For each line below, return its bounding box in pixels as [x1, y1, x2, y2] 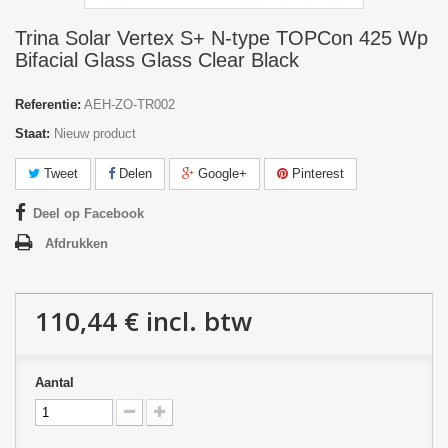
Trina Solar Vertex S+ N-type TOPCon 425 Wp [15, 27, 428, 49]
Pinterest [288, 166, 344, 181]
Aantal [35, 375, 74, 390]
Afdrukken [45, 236, 108, 251]
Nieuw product [54, 126, 136, 141]
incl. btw [139, 303, 252, 339]
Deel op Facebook [33, 206, 144, 221]
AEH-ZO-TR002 [84, 97, 175, 112]
